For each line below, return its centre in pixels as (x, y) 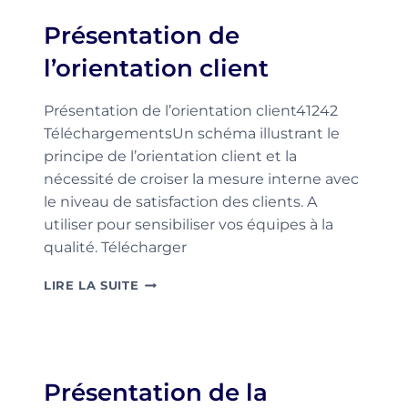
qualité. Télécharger (115, 247)
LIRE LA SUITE (92, 286)
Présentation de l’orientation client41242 (191, 111)
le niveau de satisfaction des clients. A (180, 202)
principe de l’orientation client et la (170, 156)
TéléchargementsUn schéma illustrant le (192, 133)
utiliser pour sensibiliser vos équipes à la (189, 224)
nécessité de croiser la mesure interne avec (201, 179)
